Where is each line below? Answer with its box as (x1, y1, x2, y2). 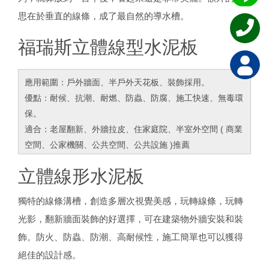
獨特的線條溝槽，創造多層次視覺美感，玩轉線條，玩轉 (18, 195, 243, 206)
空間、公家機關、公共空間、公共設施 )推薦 (25, 139, 190, 150)
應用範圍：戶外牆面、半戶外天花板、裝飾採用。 (25, 77, 210, 87)
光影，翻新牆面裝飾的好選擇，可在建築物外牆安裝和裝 (18, 213, 243, 224)
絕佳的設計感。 (18, 249, 81, 260)
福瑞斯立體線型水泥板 (18, 37, 198, 57)
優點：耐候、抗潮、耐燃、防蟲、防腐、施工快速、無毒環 (25, 92, 243, 103)
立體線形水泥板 (18, 166, 144, 186)
